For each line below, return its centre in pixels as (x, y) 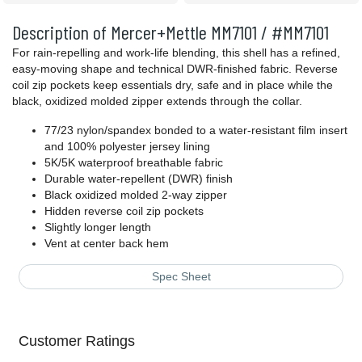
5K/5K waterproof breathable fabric (134, 163)
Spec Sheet (181, 277)
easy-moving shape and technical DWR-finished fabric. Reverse (175, 69)
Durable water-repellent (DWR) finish (139, 179)
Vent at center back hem (107, 244)
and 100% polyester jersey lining (127, 147)
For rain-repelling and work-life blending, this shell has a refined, (176, 53)
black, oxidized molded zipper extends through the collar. (157, 101)
